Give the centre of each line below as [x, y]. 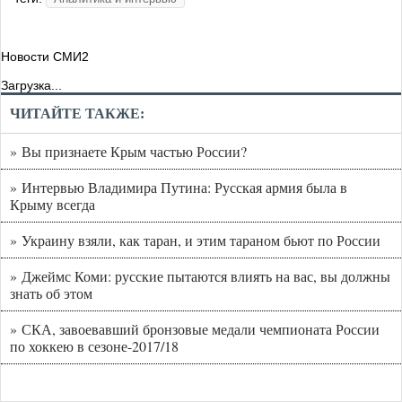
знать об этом [51, 293]
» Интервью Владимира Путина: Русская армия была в [179, 188]
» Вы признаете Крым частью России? [128, 152]
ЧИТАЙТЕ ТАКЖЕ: [77, 114]
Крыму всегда [52, 205]
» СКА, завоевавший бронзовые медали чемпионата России [195, 329]
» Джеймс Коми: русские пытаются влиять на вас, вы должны [200, 276]
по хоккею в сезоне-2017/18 [94, 346]
